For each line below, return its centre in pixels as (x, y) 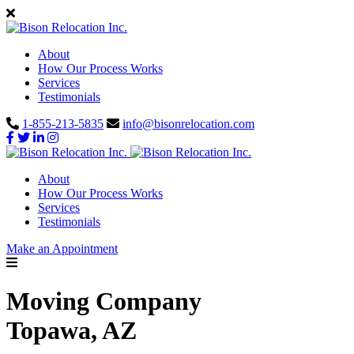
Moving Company (104, 301)
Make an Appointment (62, 249)
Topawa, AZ (72, 331)
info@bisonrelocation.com (188, 124)
